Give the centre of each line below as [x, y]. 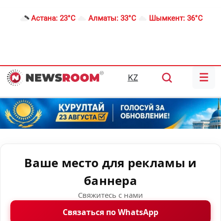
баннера [110, 181]
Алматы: [104, 18]
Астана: [45, 18]
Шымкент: [168, 18]
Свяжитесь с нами [110, 195]
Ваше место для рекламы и [110, 163]
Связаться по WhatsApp [110, 212]
